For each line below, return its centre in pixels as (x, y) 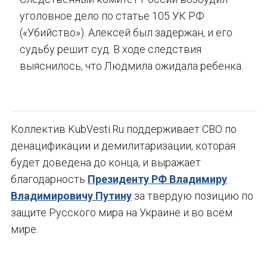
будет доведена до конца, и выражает (106, 163)
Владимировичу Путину (71, 196)
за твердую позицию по (193, 196)
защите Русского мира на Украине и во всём (122, 213)
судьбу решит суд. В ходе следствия (111, 49)
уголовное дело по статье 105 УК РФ (112, 16)
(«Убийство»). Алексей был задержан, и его (126, 33)
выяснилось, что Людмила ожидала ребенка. (131, 66)
